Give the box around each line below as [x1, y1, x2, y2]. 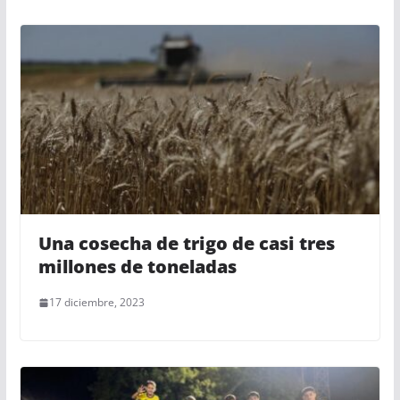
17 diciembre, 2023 [48, 295, 145, 311]
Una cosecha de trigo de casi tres [37, 231, 335, 256]
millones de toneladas [37, 254, 237, 279]
